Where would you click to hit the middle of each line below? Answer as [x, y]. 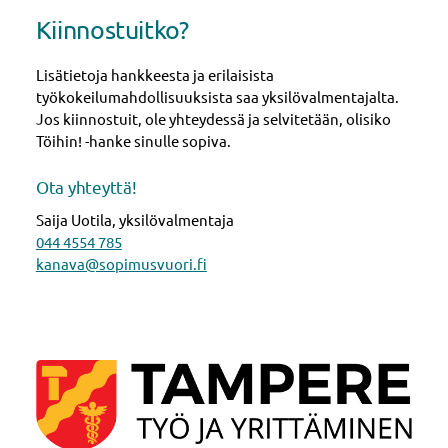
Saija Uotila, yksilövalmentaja [134, 220]
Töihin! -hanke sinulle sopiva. [133, 140]
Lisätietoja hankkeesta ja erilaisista [154, 74]
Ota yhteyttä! [86, 186]
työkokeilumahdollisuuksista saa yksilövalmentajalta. [217, 96]
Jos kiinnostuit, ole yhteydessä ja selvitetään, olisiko [213, 118]
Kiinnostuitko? [112, 30]
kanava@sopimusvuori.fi [121, 264]
